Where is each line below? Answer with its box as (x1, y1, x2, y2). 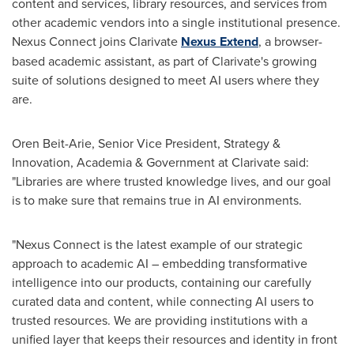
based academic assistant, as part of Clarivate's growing (12, 52, 317, 70)
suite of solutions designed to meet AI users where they (12, 71, 319, 88)
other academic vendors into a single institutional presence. (12, 13, 341, 31)
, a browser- (258, 32, 322, 50)
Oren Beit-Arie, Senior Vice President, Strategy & (12, 134, 281, 152)
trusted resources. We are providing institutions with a (12, 311, 307, 329)
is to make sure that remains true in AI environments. (12, 191, 302, 209)
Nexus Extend (181, 32, 258, 51)
